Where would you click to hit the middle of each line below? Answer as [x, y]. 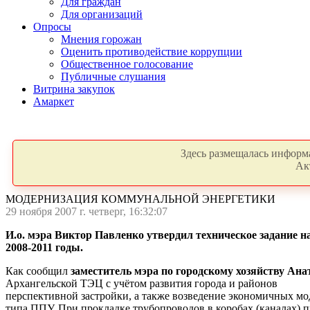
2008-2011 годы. [44, 247]
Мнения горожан [101, 39]
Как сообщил [38, 271]
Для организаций [102, 14]
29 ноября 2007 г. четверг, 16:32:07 [86, 211]
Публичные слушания [113, 76]
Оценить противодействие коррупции [152, 52]
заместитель [101, 271]
